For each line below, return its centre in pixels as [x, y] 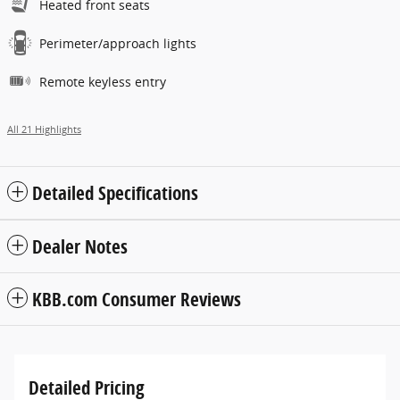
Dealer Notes [80, 247]
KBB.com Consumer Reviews [137, 300]
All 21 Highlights [44, 130]
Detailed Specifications [115, 193]
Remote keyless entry [103, 82]
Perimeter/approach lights [118, 44]
